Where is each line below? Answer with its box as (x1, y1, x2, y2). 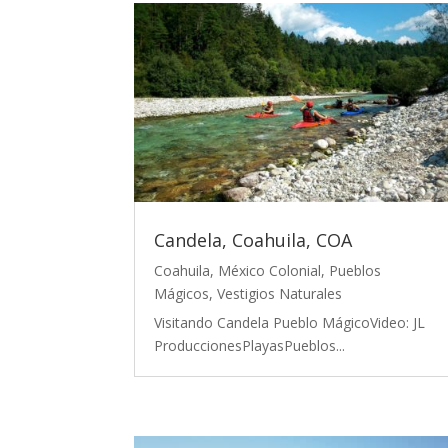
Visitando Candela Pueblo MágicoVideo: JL (154, 312, 426, 332)
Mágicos (154, 283, 210, 303)
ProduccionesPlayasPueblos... (154, 335, 346, 355)
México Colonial (218, 260, 322, 280)
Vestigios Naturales (217, 283, 343, 303)
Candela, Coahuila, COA (154, 227, 353, 252)
